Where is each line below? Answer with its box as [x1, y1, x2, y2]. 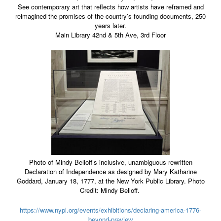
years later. [95, 20, 126, 30]
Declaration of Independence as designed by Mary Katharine [24, 167, 197, 177]
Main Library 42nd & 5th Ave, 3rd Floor [55, 30, 166, 39]
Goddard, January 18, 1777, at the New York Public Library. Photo [16, 176, 205, 186]
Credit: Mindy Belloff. [79, 185, 142, 195]
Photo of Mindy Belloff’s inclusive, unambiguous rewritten [29, 157, 192, 167]
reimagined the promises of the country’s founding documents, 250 [15, 11, 206, 21]
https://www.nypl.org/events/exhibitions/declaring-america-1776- [20, 205, 201, 215]
